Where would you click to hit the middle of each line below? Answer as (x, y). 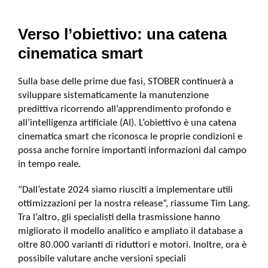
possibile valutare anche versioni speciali (102, 259)
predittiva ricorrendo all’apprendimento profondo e (124, 109)
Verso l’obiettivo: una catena (122, 34)
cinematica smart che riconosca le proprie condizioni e (130, 137)
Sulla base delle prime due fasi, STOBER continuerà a (126, 82)
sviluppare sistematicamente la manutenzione (113, 95)
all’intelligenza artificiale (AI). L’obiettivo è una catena (127, 123)
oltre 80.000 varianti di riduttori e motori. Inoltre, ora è (132, 245)
